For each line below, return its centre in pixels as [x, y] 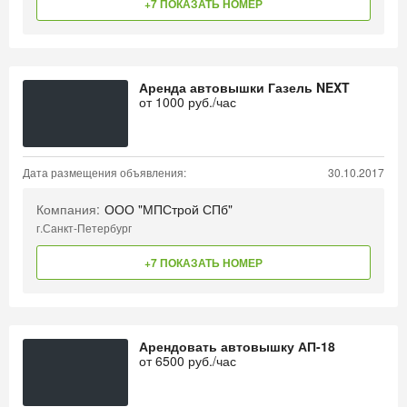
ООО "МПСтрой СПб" [169, 209]
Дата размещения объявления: [104, 172]
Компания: [68, 209]
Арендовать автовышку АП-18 [237, 346]
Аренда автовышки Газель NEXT [244, 87]
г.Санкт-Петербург [84, 228]
